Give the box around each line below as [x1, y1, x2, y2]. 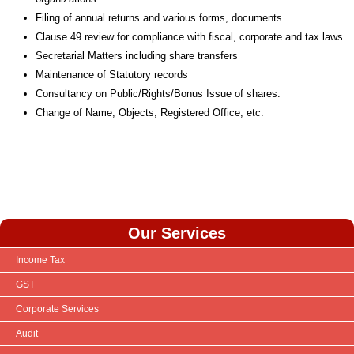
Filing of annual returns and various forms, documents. [36, 12, 285, 24]
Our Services [128, 224, 226, 242]
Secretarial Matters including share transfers [36, 50, 238, 62]
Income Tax [16, 254, 65, 265]
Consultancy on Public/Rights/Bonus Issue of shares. [36, 88, 281, 100]
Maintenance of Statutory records [36, 69, 188, 81]
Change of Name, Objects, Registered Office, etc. [36, 107, 264, 119]
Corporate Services [16, 303, 99, 314]
